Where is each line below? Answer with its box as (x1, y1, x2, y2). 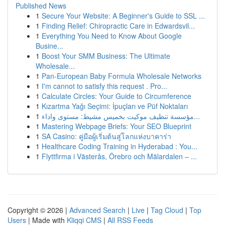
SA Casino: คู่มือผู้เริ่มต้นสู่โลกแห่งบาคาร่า (42, 131, 171, 141)
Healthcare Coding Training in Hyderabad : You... (42, 141, 197, 151)
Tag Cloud (151, 205, 183, 215)
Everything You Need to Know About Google (42, 31, 182, 41)
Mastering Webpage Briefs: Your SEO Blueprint (42, 121, 191, 131)
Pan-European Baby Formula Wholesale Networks (42, 71, 201, 81)
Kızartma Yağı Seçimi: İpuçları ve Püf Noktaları (42, 101, 188, 111)
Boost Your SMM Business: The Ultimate (42, 51, 170, 61)
